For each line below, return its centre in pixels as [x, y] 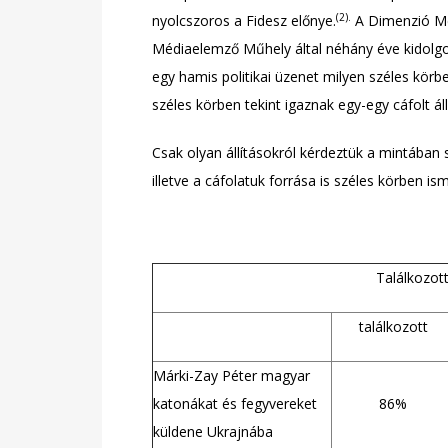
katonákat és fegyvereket [235, 403]
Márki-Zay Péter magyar [231, 375]
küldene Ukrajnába [213, 431]
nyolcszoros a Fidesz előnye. [244, 20]
